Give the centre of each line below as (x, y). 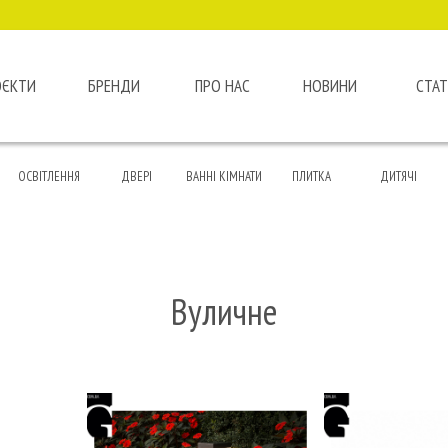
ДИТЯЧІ (399, 176)
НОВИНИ (330, 86)
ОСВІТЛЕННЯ (49, 176)
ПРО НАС (222, 86)
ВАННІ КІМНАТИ (223, 176)
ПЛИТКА (311, 176)
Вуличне (224, 311)
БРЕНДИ (114, 86)
